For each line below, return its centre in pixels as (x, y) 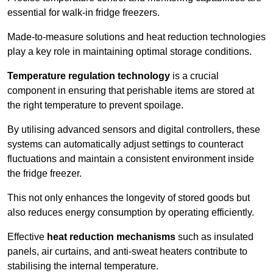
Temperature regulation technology (89, 76)
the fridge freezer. (46, 174)
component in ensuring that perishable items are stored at (131, 91)
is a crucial (194, 76)
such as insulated (214, 237)
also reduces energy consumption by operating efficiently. (131, 213)
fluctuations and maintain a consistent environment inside (131, 159)
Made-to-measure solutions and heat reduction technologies (136, 37)
